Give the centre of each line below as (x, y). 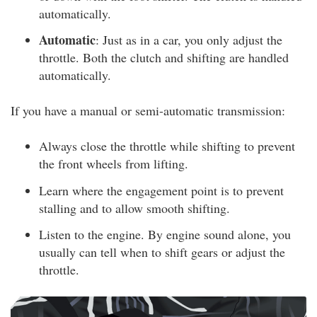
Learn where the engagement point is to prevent (161, 190)
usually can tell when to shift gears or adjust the (162, 252)
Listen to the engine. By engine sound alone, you (165, 234)
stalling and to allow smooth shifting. (134, 208)
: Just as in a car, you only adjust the (189, 40)
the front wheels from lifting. (114, 163)
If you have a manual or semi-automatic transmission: (148, 110)
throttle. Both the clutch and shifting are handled (164, 57)
